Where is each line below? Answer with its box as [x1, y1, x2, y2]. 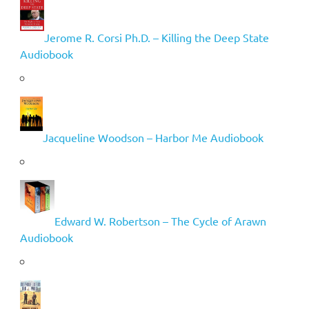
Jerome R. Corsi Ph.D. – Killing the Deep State [43, 30, 269, 45]
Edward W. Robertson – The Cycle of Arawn [54, 214, 266, 228]
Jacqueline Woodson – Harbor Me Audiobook [42, 130, 263, 145]
